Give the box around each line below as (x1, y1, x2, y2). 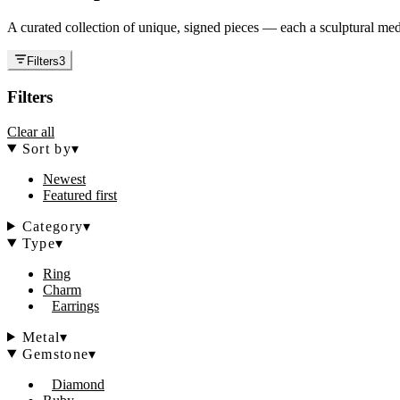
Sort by (21, 140, 71, 156)
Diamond (52, 376, 104, 392)
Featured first (43, 187, 117, 203)
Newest (43, 171, 86, 187)
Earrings (52, 297, 99, 313)
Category (21, 218, 84, 234)
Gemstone (21, 346, 89, 362)
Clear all (7, 123, 54, 139)
